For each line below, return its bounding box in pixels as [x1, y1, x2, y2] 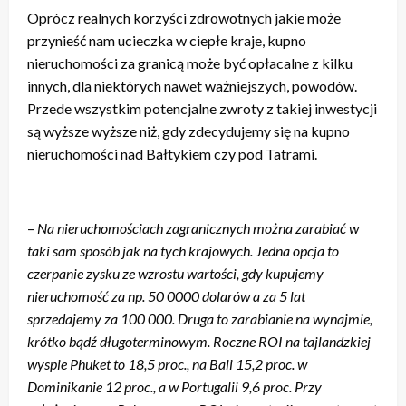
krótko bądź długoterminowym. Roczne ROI [27, 332, 285, 350]
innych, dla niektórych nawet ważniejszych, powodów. [27, 76, 357, 94]
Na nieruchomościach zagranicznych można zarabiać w [37, 218, 359, 237]
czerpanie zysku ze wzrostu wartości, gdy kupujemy [27, 264, 324, 282]
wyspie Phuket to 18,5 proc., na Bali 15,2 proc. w [27, 354, 310, 372]
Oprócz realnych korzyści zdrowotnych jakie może [27, 8, 341, 26]
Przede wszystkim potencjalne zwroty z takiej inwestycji [27, 99, 377, 117]
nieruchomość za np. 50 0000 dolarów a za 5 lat [27, 286, 305, 304]
